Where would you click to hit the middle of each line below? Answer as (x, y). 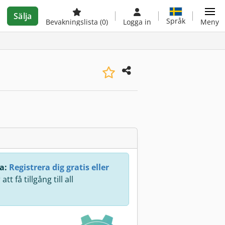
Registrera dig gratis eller (59, 167)
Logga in (137, 22)
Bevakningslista (73, 22)
